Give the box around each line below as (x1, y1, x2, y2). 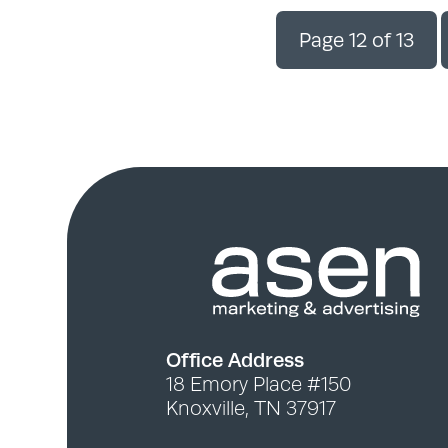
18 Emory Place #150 (165, 373, 351, 396)
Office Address (165, 349, 304, 371)
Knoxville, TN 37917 (165, 397, 336, 420)
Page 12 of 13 (298, 29, 414, 51)
